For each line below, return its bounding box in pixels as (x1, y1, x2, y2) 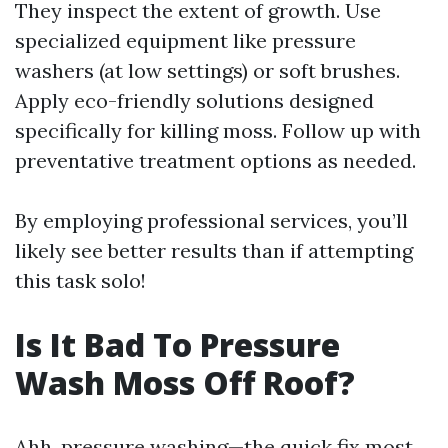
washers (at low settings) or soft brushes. (15, 58, 400, 83)
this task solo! (15, 268, 146, 293)
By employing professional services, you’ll (15, 208, 408, 233)
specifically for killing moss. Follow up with (15, 118, 421, 143)
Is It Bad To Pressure (15, 323, 340, 366)
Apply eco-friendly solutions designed (15, 88, 374, 113)
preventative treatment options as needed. (15, 148, 416, 173)
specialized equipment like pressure (15, 28, 356, 53)
